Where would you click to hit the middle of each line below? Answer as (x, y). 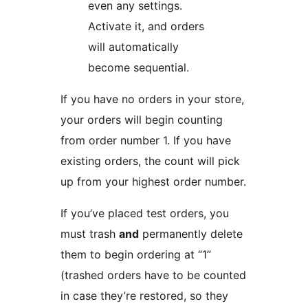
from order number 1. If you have (146, 141)
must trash (90, 234)
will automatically (133, 47)
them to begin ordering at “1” (136, 255)
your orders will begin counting (142, 120)
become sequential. (139, 68)
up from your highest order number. (153, 182)
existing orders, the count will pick (150, 161)
